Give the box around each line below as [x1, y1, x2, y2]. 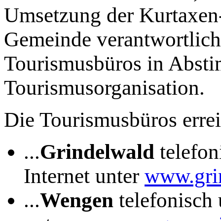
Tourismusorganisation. [4, 75, 205, 99]
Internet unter [24, 164, 145, 187]
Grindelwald [40, 140, 154, 163]
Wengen [40, 188, 113, 212]
